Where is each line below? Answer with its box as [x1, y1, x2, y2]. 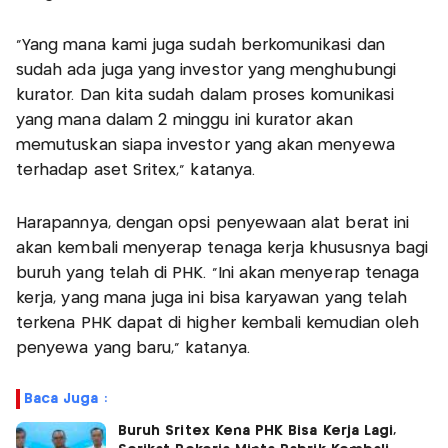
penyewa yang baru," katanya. [16, 340, 250, 356]
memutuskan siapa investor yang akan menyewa [16, 137, 395, 153]
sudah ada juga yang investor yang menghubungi [16, 62, 396, 78]
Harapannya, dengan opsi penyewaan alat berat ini [16, 215, 410, 231]
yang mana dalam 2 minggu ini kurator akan [16, 112, 353, 128]
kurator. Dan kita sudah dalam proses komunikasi [16, 87, 395, 103]
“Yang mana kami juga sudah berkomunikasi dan [16, 37, 385, 53]
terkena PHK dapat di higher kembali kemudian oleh [16, 315, 420, 331]
